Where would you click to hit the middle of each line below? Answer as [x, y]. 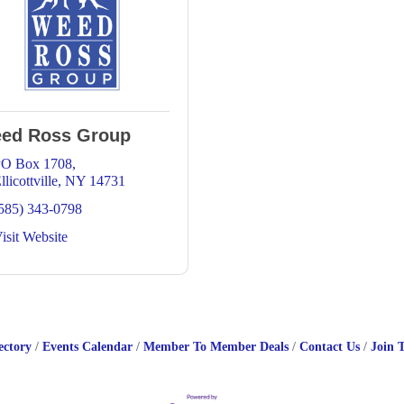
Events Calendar [87, 347]
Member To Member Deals [216, 347]
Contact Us [329, 347]
